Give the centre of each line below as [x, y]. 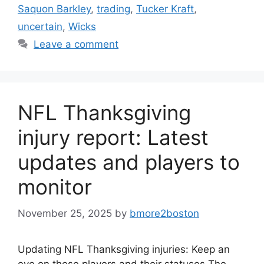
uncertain [40, 27]
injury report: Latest [113, 137]
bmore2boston [164, 213]
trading [113, 9]
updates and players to [129, 162]
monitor [55, 187]
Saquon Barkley [54, 9]
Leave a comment [76, 44]
